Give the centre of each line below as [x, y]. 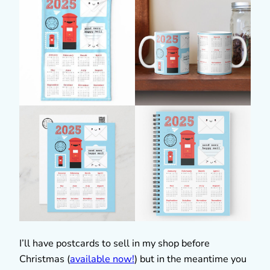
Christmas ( [45, 259]
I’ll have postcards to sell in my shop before [115, 243]
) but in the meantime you [190, 259]
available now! [102, 259]
